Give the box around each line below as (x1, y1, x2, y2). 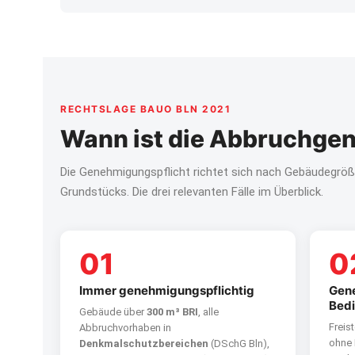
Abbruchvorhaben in (79, 322, 171, 334)
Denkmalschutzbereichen (79, 338, 208, 349)
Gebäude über (79, 306, 147, 318)
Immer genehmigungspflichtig (79, 283, 254, 298)
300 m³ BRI (147, 306, 198, 318)
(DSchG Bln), (208, 338, 269, 349)
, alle (198, 306, 219, 318)
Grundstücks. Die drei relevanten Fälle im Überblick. (60, 185, 323, 199)
